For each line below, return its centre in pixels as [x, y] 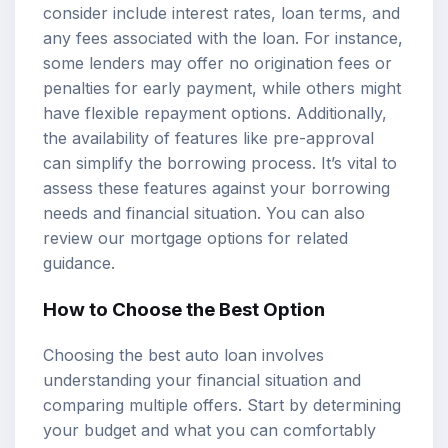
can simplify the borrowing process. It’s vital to [220, 163]
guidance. [79, 263]
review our [86, 238]
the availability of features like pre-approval [208, 138]
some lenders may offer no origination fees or [217, 63]
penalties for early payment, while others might [222, 88]
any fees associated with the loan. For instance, [223, 38]
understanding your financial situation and [202, 379]
